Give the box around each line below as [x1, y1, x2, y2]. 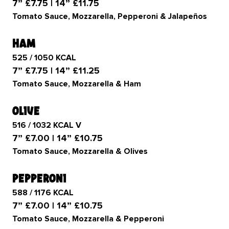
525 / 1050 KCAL [12, 53, 76, 63]
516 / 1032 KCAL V [12, 120, 81, 130]
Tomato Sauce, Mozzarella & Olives [12, 146, 148, 156]
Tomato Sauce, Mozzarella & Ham [12, 79, 141, 89]
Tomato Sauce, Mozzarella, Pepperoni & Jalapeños [12, 11, 209, 21]
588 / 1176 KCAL [12, 188, 74, 198]
